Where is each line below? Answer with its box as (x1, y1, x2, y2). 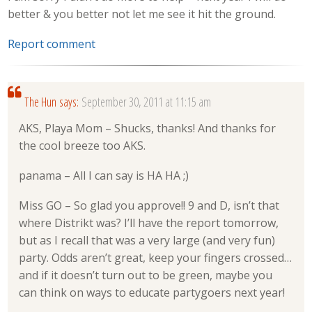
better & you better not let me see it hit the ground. (8, 6, 276, 22)
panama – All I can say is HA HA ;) (19, 167, 189, 183)
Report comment (8, 36, 96, 52)
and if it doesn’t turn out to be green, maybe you (19, 267, 273, 283)
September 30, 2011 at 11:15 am (81, 93, 211, 110)
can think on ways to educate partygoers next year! (19, 284, 286, 300)
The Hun (24, 93, 56, 110)
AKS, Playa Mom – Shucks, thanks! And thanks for (19, 120, 276, 136)
